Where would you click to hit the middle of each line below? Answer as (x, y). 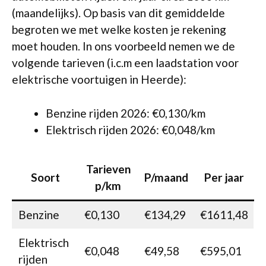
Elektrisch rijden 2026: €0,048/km (130, 129)
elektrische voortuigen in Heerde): (99, 79)
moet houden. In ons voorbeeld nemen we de (123, 46)
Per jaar (224, 177)
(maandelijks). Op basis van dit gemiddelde (118, 13)
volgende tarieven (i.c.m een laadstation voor (125, 63)
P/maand (166, 177)
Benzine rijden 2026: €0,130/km (126, 113)
